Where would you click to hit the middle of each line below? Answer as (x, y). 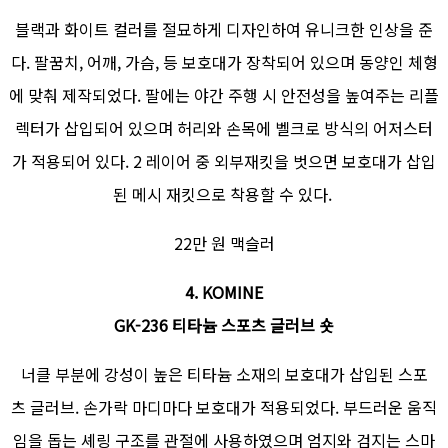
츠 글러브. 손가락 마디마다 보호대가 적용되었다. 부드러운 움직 (224, 407)
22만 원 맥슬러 (224, 243)
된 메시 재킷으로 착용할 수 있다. (224, 194)
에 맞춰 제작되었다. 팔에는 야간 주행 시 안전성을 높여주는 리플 (224, 95)
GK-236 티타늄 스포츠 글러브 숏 (224, 325)
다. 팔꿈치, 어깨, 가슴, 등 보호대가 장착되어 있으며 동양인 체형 (224, 62)
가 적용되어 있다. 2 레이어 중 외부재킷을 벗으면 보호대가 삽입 (224, 161)
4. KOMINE (224, 292)
